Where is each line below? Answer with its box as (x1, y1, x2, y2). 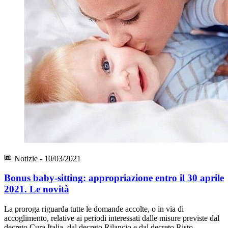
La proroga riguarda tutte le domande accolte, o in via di (4, 205, 184, 214)
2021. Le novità (4, 184, 69, 195)
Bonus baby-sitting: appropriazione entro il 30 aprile (4, 173, 224, 184)
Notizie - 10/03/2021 (12, 154, 81, 163)
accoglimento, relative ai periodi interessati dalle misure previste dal (4, 214, 219, 223)
